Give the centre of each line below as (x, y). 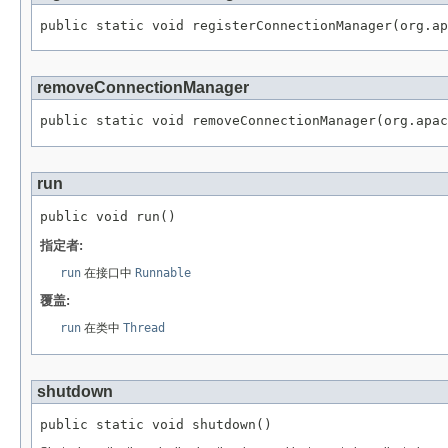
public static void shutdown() (156, 424)
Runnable (163, 272)
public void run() (108, 216)
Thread (144, 327)
